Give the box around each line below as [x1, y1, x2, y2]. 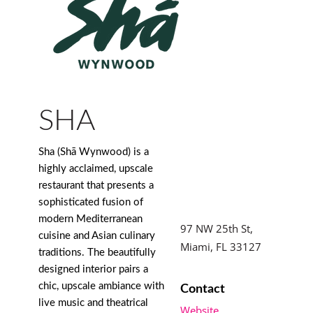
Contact [180, 282, 225, 296]
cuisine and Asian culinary [38, 230, 155, 241]
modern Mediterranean [38, 213, 143, 224]
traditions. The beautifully [38, 247, 156, 258]
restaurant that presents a [38, 180, 154, 191]
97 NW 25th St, [180, 221, 253, 235]
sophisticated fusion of [38, 196, 143, 208]
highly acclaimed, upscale [38, 163, 153, 174]
